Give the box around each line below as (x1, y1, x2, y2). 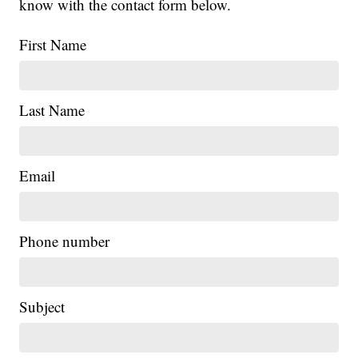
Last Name (19, 99, 86, 120)
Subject (19, 296, 66, 316)
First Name (19, 34, 87, 54)
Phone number (19, 230, 110, 251)
